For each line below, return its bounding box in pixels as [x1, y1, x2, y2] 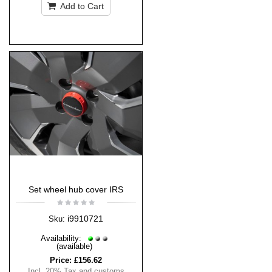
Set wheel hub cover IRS [29, 185, 123, 195]
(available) [56, 242, 92, 251]
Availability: [41, 234, 84, 243]
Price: [50, 256, 72, 265]
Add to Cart [58, 1, 104, 12]
